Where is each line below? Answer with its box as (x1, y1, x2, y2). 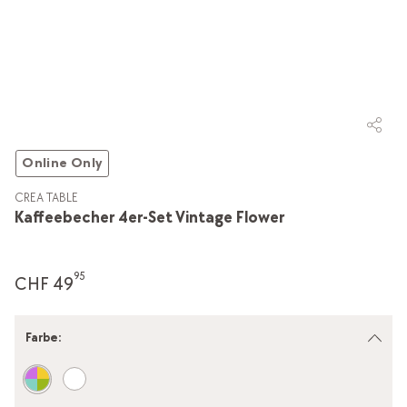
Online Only (22, 154, 103, 172)
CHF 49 (14, 273, 74, 295)
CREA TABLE (14, 189, 78, 205)
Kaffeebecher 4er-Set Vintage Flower (14, 207, 284, 227)
